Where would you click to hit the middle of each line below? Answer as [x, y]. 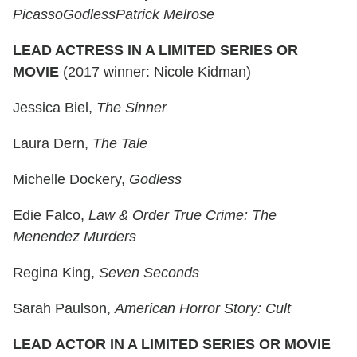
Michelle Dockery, [71, 180]
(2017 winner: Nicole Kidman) [155, 72]
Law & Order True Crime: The [182, 216]
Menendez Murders [75, 237]
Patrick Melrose [165, 15]
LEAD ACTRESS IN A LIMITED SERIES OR [155, 51]
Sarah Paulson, [64, 309]
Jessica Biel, [55, 108]
